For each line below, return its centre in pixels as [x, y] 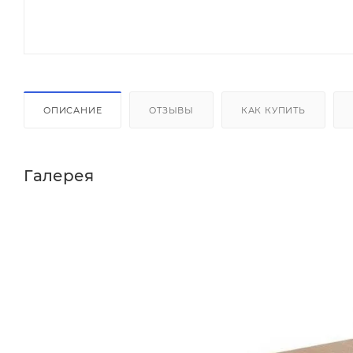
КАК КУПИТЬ [273, 110]
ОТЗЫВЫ [172, 110]
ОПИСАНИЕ [73, 110]
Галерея [59, 175]
